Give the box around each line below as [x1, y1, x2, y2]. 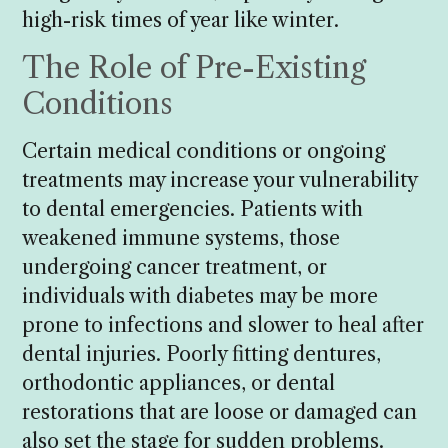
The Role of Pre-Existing [22, 48, 367, 86]
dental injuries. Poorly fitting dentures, [22, 341, 382, 366]
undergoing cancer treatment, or [22, 254, 328, 279]
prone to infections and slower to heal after [22, 312, 425, 337]
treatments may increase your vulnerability [22, 167, 418, 192]
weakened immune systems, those [22, 225, 341, 250]
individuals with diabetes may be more [22, 283, 379, 308]
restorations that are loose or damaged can [22, 399, 418, 424]
